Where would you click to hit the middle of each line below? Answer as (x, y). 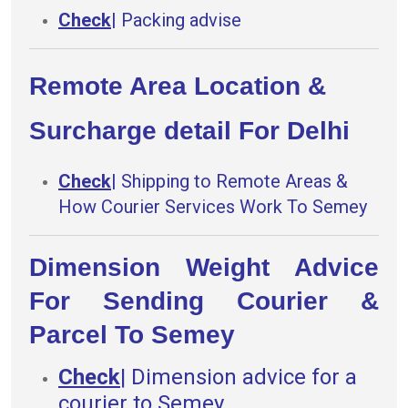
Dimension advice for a (244, 377)
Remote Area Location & (178, 87)
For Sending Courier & (204, 301)
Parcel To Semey (132, 335)
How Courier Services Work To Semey (213, 207)
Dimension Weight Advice (204, 268)
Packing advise (181, 20)
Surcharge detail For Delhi (189, 131)
